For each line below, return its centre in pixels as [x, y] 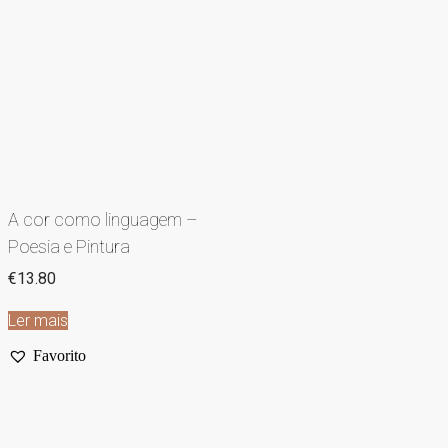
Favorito [59, 356]
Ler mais [38, 321]
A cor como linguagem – [103, 220]
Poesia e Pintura [69, 247]
